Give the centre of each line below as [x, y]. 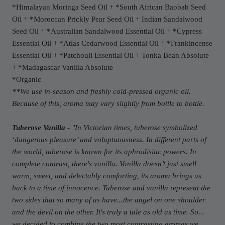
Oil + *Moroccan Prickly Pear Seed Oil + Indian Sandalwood [107, 19]
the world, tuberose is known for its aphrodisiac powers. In [104, 152]
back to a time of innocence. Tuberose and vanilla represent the [111, 188]
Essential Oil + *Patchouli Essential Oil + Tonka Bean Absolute [110, 55]
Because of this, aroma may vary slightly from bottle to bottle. [108, 104]
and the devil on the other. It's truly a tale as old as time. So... [108, 212]
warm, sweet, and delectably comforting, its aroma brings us [107, 176]
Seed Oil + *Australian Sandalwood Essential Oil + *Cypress [107, 31]
